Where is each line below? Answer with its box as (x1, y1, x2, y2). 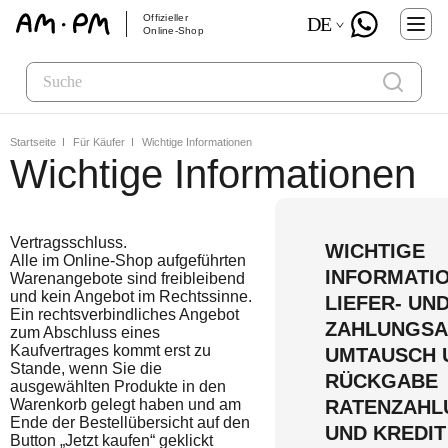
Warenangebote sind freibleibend (10, 270, 245, 287)
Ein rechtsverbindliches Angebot (10, 306, 239, 323)
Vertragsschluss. (10, 234, 127, 251)
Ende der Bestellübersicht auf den (10, 414, 250, 431)
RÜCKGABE (325, 370, 438, 392)
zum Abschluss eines (10, 324, 160, 341)
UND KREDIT (325, 422, 446, 444)
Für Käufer (73, 136, 125, 148)
